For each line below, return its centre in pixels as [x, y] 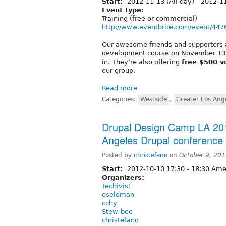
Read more [120, 88]
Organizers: [124, 177]
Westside [154, 99]
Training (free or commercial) [150, 18]
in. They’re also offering [142, 62]
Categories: [120, 99]
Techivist [116, 186]
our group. [119, 70]
